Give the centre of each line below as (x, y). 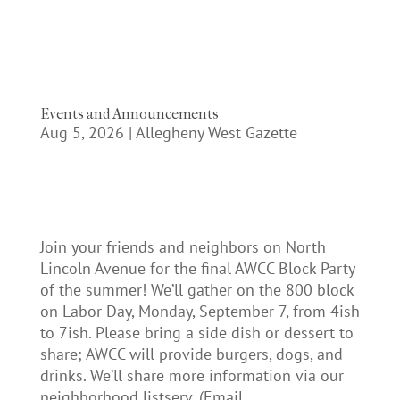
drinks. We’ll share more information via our (192, 375)
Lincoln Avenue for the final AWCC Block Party (197, 268)
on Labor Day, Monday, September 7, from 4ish (200, 311)
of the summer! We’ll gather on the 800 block (196, 290)
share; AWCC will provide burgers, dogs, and (191, 354)
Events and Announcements (129, 114)
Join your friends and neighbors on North (183, 247)
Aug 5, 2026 (82, 133)
